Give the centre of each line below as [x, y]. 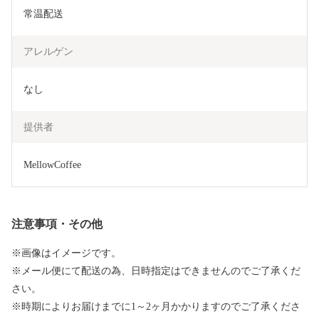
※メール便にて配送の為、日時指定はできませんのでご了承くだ [156, 271]
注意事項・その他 [57, 224]
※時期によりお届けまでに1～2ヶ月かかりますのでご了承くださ [156, 306]
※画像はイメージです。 [66, 253]
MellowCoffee [52, 164]
